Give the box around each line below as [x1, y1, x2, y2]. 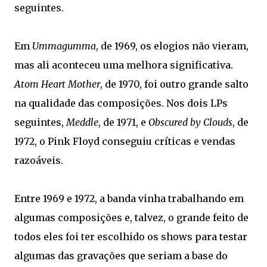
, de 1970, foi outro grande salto [100, 78, 249, 90]
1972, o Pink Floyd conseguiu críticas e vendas [14, 135, 235, 147]
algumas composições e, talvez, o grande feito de [14, 212, 249, 223]
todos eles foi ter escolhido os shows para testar [14, 231, 247, 243]
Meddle [66, 116, 98, 128]
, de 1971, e [98, 116, 148, 128]
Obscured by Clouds [148, 116, 232, 128]
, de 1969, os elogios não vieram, [96, 40, 249, 52]
